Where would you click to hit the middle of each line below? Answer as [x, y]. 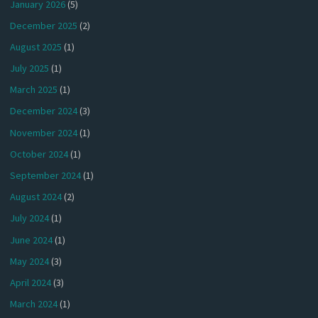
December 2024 [44, 111]
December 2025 [44, 25]
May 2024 [30, 261]
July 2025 [30, 68]
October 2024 [39, 154]
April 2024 [31, 282]
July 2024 [30, 218]
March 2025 [34, 90]
